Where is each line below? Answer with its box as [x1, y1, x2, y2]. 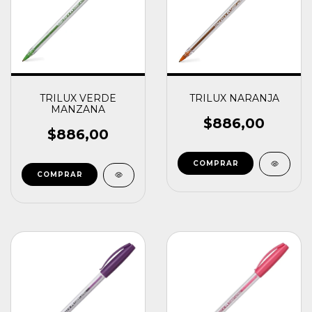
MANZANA [51, 103, 105, 116]
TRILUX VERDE [40, 92, 116, 104]
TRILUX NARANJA [189, 92, 279, 104]
